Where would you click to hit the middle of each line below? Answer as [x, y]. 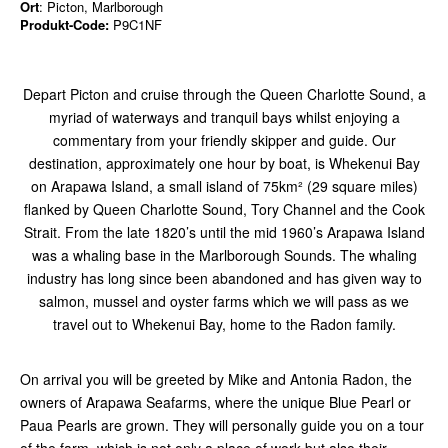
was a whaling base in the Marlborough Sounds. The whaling [224, 255]
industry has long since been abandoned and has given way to [224, 278]
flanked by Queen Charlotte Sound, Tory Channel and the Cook [224, 209]
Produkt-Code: [64, 25]
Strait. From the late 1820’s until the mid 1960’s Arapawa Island [224, 232]
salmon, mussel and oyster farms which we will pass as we [224, 301]
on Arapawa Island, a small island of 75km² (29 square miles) [224, 186]
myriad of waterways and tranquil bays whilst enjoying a [224, 117]
